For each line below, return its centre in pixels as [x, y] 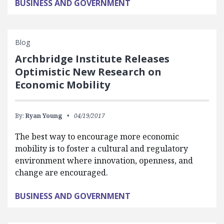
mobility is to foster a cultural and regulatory [101, 148]
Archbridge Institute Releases [92, 58]
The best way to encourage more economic [97, 136]
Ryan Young [44, 115]
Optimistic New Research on [88, 71]
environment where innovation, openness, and [104, 160]
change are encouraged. [61, 172]
